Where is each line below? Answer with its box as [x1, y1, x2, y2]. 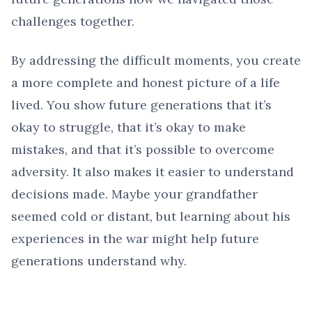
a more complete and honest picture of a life [11, 75, 280, 91]
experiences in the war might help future [11, 231, 259, 247]
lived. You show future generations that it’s [11, 97, 272, 114]
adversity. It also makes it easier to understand [11, 164, 294, 180]
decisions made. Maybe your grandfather [11, 186, 258, 203]
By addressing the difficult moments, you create [11, 52, 301, 69]
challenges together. [11, 13, 134, 30]
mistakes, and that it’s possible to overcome [11, 141, 274, 158]
